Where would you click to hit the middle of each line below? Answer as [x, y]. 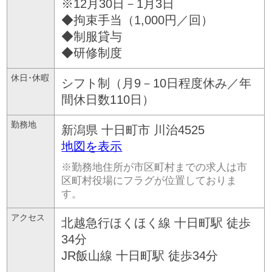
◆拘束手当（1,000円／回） [138, 20]
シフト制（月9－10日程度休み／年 [157, 83]
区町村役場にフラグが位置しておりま [149, 180]
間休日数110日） [108, 99]
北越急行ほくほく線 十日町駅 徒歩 [156, 223]
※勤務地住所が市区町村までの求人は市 [155, 167]
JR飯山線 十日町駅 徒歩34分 [140, 255]
